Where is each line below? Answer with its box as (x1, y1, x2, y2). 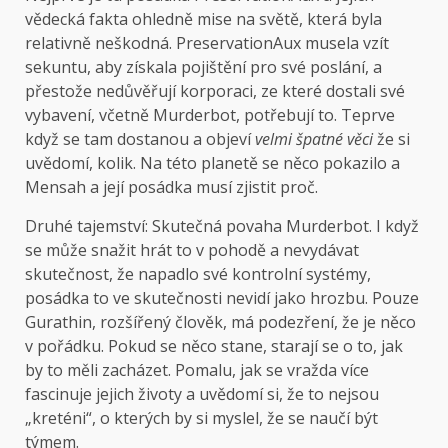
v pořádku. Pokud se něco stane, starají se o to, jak (25, 335, 403, 358)
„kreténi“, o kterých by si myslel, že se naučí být (25, 407, 378, 430)
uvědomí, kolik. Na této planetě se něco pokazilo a (25, 152, 400, 175)
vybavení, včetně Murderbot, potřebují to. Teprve (25, 104, 395, 127)
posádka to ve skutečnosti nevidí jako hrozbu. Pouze (25, 287, 419, 310)
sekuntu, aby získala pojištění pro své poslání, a (25, 56, 382, 79)
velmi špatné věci (255, 128, 373, 151)
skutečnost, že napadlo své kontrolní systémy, (25, 263, 371, 286)
